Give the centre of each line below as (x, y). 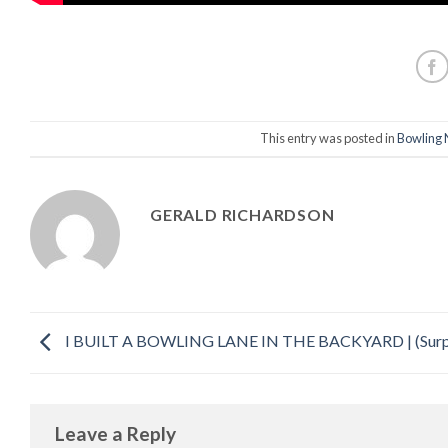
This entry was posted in (328, 137)
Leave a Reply (117, 433)
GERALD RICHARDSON (242, 214)
